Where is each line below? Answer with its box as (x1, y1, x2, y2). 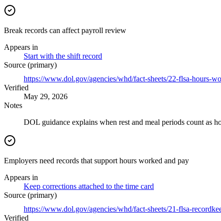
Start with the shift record (24, 52, 102, 61)
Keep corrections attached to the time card (24, 182, 154, 191)
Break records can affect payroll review (4, 26, 126, 35)
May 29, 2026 (24, 92, 68, 101)
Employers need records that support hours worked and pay (4, 156, 189, 165)
